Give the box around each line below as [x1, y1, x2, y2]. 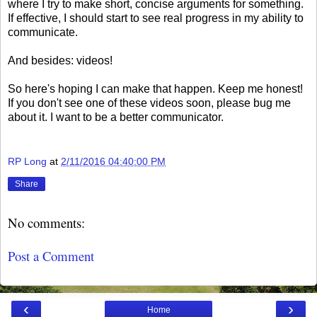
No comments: [8, 214, 85, 232]
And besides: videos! [8, 54, 113, 67]
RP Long [8, 156, 47, 168]
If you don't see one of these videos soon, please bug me [8, 96, 291, 109]
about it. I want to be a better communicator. [8, 110, 224, 123]
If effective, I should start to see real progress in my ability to [8, 11, 304, 24]
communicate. [8, 25, 78, 38]
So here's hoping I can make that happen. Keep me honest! [8, 82, 303, 95]
